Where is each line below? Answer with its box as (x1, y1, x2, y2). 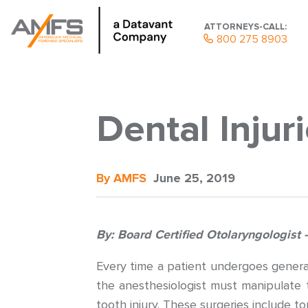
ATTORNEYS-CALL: (203, 21, 287, 32)
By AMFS (96, 170, 146, 186)
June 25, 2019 (153, 170, 235, 186)
